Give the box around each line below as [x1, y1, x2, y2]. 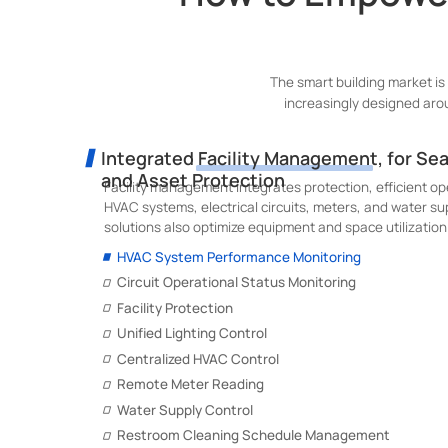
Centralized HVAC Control [117, 349, 279, 368]
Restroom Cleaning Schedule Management [117, 426, 390, 444]
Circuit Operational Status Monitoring [117, 273, 356, 291]
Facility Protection [117, 298, 233, 317]
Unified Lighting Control [117, 324, 267, 342]
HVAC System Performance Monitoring [117, 247, 361, 266]
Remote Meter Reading [117, 375, 264, 393]
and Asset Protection [101, 167, 286, 192]
